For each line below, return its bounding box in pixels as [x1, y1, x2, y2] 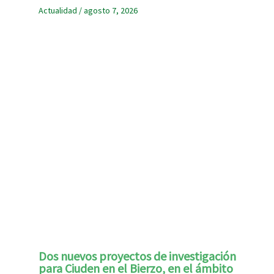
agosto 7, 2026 [83, 4, 138, 16]
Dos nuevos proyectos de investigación [38, 248, 236, 264]
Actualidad [38, 4, 77, 16]
